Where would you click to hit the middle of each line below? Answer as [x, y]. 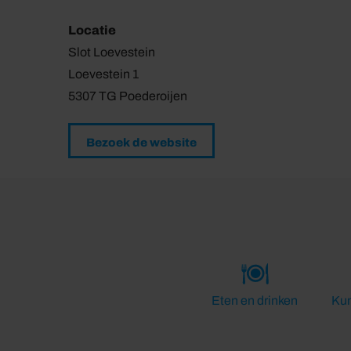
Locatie [92, 30]
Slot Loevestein [112, 52]
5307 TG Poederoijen [128, 96]
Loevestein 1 [103, 74]
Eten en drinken [255, 300]
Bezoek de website [141, 143]
